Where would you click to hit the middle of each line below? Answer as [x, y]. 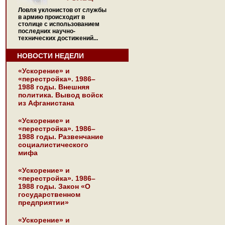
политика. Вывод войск [61, 95]
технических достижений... [58, 38]
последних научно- [47, 31]
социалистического [53, 145]
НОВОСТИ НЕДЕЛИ [50, 56]
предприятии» [43, 202]
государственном [49, 194]
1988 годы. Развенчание [61, 137]
